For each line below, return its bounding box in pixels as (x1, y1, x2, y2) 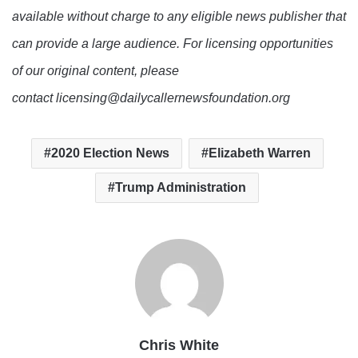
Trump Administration (115, 181, 246, 195)
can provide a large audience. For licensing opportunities (12, 37, 333, 51)
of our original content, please (12, 64, 179, 78)
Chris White (139, 337, 219, 354)
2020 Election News (50, 146, 169, 161)
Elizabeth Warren (208, 146, 311, 161)
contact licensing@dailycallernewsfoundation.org (12, 91, 290, 105)
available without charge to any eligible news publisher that (12, 10, 346, 24)
